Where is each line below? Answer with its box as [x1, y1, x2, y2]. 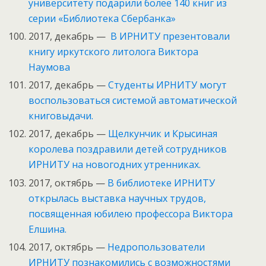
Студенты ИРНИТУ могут [108, 78, 227, 92]
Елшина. [28, 222, 67, 236]
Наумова [28, 61, 71, 74]
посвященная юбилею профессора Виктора [28, 207, 233, 220]
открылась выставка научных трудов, [28, 191, 207, 205]
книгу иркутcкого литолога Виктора [28, 45, 199, 59]
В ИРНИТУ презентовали [110, 30, 230, 43]
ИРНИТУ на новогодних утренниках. [28, 158, 201, 172]
